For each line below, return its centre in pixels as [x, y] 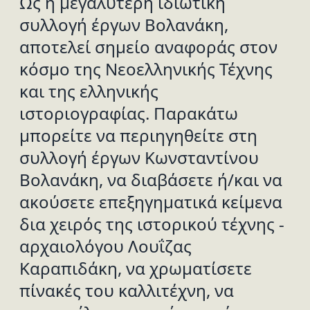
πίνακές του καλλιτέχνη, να [127, 290]
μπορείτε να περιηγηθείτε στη [138, 135]
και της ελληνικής [89, 91]
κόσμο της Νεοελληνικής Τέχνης [146, 69]
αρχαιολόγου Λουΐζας [106, 246]
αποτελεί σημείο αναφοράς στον [148, 47]
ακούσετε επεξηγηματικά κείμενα [151, 202]
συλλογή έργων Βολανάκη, [124, 25]
